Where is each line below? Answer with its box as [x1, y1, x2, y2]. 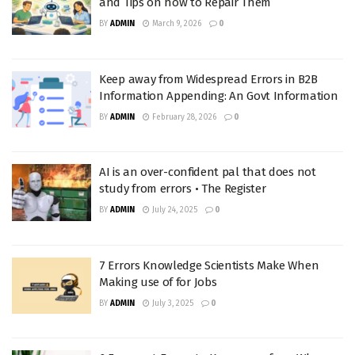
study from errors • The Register [99, 181, 266, 196]
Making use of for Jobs [99, 274, 217, 289]
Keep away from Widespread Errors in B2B [99, 71, 318, 86]
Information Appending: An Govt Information [99, 88, 338, 103]
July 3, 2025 [150, 298, 193, 308]
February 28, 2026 [150, 112, 216, 122]
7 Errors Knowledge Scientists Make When [99, 258, 319, 273]
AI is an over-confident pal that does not [99, 165, 316, 179]
